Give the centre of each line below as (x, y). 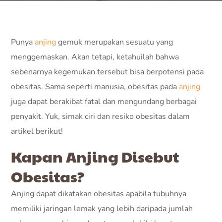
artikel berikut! (37, 131)
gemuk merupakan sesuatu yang (115, 42)
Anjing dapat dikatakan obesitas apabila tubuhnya (99, 194)
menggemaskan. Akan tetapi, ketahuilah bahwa (95, 57)
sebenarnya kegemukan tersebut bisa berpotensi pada (108, 72)
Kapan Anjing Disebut (95, 156)
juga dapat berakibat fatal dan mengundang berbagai (104, 102)
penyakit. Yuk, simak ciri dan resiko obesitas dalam (101, 116)
